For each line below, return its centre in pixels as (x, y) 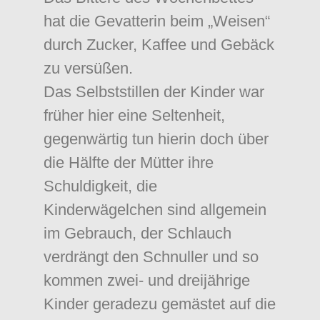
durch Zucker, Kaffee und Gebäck (159, 45)
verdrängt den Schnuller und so (151, 257)
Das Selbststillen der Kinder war (154, 92)
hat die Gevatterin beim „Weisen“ (157, 21)
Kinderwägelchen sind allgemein (155, 210)
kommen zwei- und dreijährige (147, 280)
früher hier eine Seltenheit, (134, 115)
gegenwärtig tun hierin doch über (156, 139)
